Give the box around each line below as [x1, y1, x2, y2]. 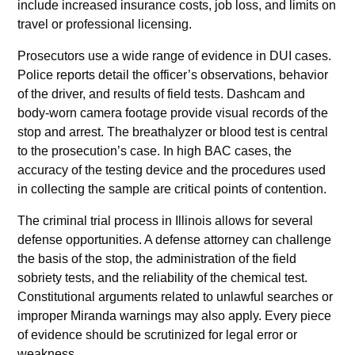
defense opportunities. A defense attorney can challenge [17, 232, 332, 246]
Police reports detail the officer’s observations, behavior [17, 67, 329, 82]
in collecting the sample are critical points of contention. [17, 181, 327, 196]
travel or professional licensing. [17, 17, 193, 31]
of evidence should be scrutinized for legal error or [17, 327, 298, 342]
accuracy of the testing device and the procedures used [17, 162, 326, 177]
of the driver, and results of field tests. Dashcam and [17, 86, 306, 101]
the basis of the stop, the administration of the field [17, 251, 297, 265]
